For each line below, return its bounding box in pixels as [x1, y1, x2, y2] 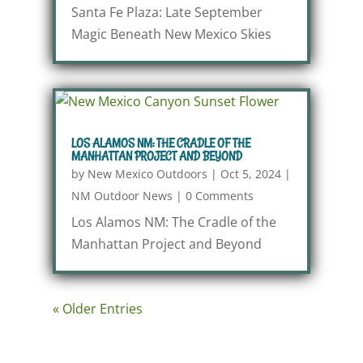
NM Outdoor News [70, 188, 173, 203]
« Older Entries [52, 300, 143, 318]
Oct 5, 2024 [220, 166, 281, 181]
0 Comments [185, 188, 254, 203]
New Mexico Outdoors [87, 166, 207, 181]
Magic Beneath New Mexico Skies [70, 25, 271, 43]
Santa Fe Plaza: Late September [70, 3, 263, 21]
